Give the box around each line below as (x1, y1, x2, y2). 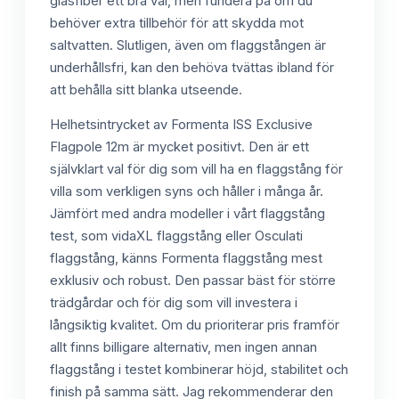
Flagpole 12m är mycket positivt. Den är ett (50, 139, 309, 156)
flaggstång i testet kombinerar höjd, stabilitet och (50, 362, 348, 379)
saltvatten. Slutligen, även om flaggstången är (50, 37, 326, 53)
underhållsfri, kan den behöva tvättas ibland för (50, 59, 334, 76)
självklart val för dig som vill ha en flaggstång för (50, 161, 343, 178)
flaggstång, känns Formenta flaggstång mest (50, 250, 322, 267)
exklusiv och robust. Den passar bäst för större (50, 273, 336, 289)
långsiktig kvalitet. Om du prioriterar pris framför (50, 317, 339, 334)
